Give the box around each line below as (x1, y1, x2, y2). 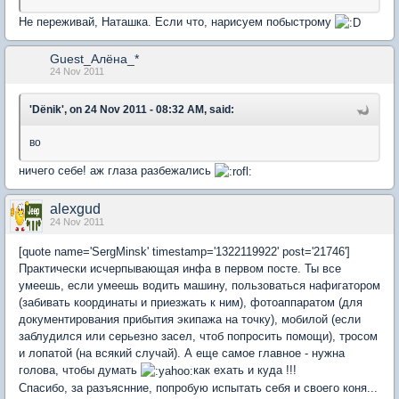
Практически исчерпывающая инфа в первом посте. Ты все (19, 262, 341, 276)
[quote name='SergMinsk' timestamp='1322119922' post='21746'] (19, 245, 350, 259)
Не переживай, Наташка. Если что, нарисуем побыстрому (19, 15, 335, 29)
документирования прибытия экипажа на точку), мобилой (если (19, 313, 361, 327)
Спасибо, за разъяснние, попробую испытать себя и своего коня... (19, 381, 378, 395)
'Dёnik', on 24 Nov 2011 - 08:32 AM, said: (29, 103, 234, 117)
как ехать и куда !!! (193, 363, 297, 378)
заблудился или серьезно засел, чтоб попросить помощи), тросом (19, 330, 378, 344)
